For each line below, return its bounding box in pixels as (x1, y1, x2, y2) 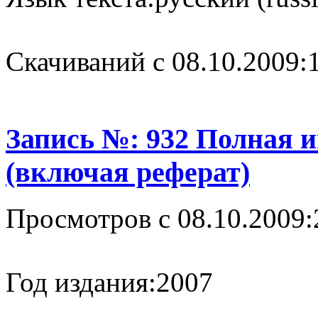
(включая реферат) (6, 156, 250, 189)
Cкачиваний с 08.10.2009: (6, 45, 307, 77)
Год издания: (6, 267, 156, 297)
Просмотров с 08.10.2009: (6, 203, 313, 234)
